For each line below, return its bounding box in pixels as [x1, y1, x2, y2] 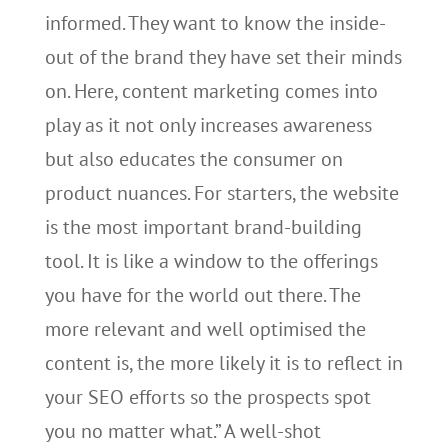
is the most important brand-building [44, 214, 362, 240]
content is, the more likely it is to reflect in [44, 350, 403, 376]
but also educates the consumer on [44, 146, 343, 172]
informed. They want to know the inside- [44, 10, 386, 36]
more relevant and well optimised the [44, 316, 366, 342]
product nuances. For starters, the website [44, 180, 399, 206]
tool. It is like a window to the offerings [44, 248, 378, 274]
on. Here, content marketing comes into [44, 78, 378, 104]
